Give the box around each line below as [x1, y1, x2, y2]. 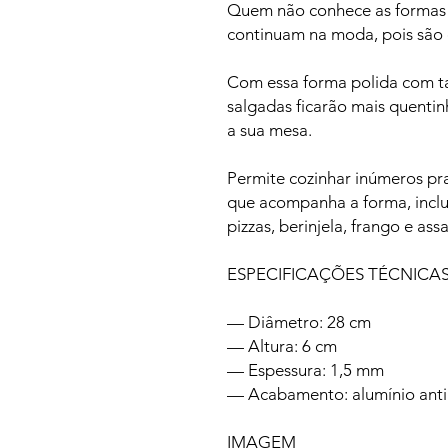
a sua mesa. [227, 119, 312, 140]
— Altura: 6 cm [227, 335, 337, 356]
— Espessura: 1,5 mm [227, 359, 384, 380]
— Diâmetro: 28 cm [227, 311, 371, 332]
